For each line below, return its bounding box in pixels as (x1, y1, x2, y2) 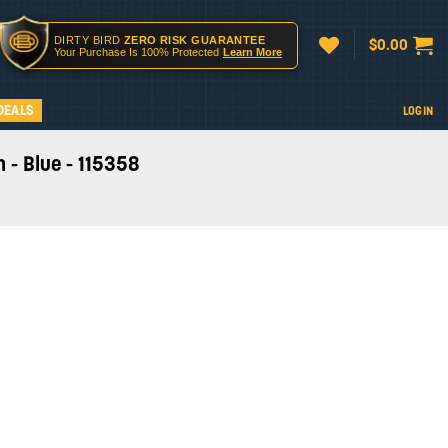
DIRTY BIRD (54, 34, 124, 46)
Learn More (223, 46, 282, 58)
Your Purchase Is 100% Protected (54, 46, 219, 58)
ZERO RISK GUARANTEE (123, 34, 266, 46)
